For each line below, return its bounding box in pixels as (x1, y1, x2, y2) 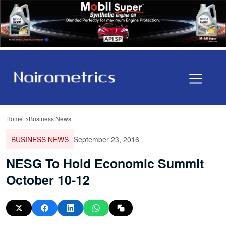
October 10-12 (6, 170, 90, 189)
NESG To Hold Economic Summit (6, 154, 204, 173)
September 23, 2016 (74, 134, 139, 144)
